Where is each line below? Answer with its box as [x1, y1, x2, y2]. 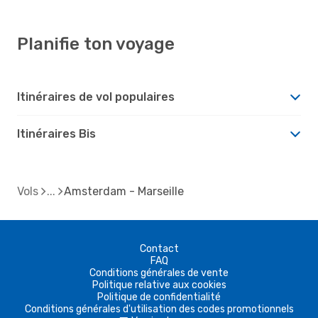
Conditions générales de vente [89, 266, 229, 279]
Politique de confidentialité [97, 290, 221, 303]
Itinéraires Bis [17, 126, 96, 141]
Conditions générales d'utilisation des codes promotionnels [24, 302, 294, 315]
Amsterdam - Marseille [64, 184, 184, 198]
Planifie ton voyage [17, 33, 175, 54]
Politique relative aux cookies [92, 278, 226, 291]
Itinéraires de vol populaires [17, 89, 175, 104]
